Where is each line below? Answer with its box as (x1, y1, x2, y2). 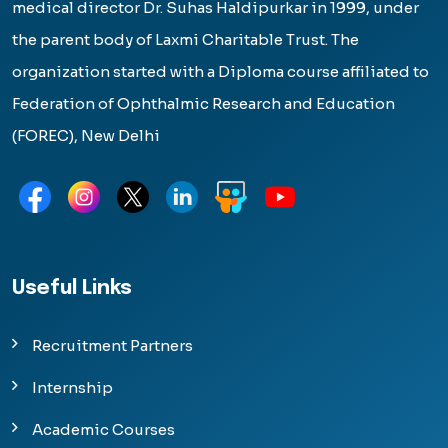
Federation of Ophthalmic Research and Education (12, 94, 395, 114)
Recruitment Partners (32, 336, 193, 356)
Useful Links (12, 278, 132, 300)
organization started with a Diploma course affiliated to (12, 62, 429, 82)
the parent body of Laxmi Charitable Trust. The (12, 30, 359, 50)
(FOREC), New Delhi (12, 126, 160, 146)
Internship (32, 378, 113, 398)
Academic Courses (32, 420, 175, 440)
